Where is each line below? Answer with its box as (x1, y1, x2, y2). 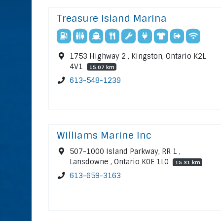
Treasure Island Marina (57, 12, 167, 25)
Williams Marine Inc (57, 129, 151, 142)
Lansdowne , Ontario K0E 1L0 (70, 157, 171, 166)
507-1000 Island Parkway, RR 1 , (70, 147, 181, 156)
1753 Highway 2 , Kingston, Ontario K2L (70, 51, 206, 61)
